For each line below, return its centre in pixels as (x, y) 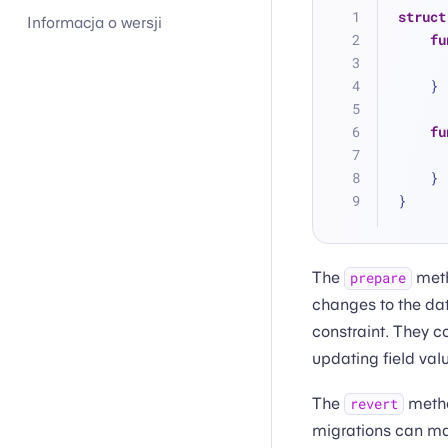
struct (421, 17)
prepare (377, 278)
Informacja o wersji (95, 22)
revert (373, 403)
